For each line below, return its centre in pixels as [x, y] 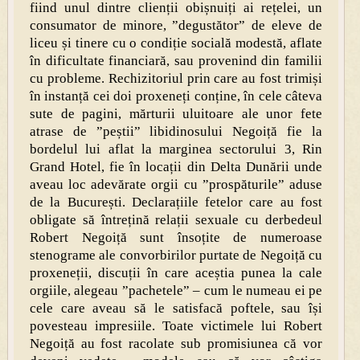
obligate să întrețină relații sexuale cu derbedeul [176, 219]
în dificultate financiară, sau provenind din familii [176, 60]
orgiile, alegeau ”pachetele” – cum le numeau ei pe [176, 290]
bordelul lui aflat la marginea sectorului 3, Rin [176, 149]
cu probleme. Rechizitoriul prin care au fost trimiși [176, 78]
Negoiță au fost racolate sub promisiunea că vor [176, 343]
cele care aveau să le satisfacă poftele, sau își [176, 308]
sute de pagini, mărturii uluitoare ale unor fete [176, 113]
